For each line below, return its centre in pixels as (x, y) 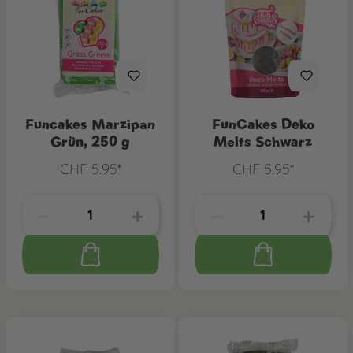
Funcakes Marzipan (90, 124)
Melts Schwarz (263, 141)
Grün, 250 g (90, 141)
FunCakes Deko (263, 124)
